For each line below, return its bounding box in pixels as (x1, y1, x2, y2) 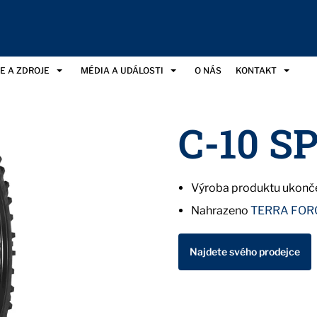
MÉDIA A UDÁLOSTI (81, 64, 163, 76)
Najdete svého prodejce (190, 246, 300, 258)
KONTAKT (236, 64, 277, 76)
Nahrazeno (191, 204, 250, 217)
